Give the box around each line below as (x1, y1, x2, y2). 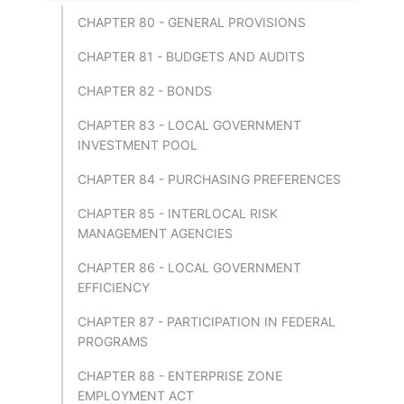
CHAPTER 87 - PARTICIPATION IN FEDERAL (78, 314, 335, 329)
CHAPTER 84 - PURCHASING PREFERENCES (78, 171, 341, 187)
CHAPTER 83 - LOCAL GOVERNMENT (78, 117, 301, 133)
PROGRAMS (78, 334, 148, 349)
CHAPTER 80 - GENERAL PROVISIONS (78, 14, 306, 30)
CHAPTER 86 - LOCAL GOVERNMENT (78, 260, 301, 275)
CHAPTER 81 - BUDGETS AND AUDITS (78, 49, 305, 64)
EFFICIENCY (78, 280, 150, 295)
